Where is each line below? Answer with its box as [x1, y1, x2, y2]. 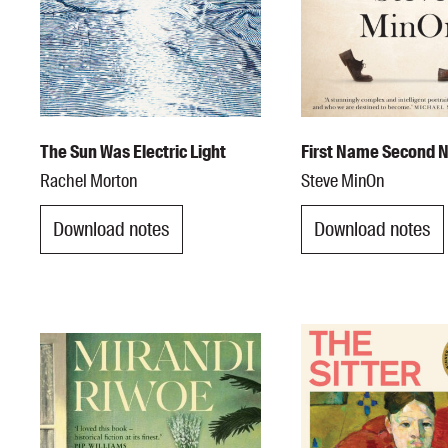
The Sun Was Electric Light [40, 139, 226, 164]
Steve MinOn [300, 168, 384, 193]
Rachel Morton [40, 168, 137, 193]
